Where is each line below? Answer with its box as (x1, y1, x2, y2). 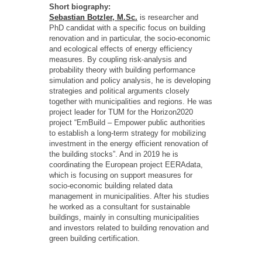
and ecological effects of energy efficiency (49, 44, 192, 54)
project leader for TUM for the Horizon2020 (49, 108, 193, 117)
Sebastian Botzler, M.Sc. (49, 13, 137, 22)
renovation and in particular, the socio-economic (49, 34, 211, 43)
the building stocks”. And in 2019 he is (49, 150, 178, 159)
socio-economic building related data (49, 181, 173, 191)
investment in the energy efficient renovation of (49, 139, 208, 149)
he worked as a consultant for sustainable (49, 202, 190, 212)
